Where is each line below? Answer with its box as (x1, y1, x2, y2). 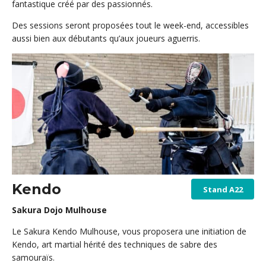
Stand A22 (202, 183, 243, 195)
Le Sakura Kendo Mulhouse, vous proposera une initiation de (12, 226, 246, 237)
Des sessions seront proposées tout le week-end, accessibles (12, 19, 249, 31)
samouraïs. (12, 252, 55, 264)
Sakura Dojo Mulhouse (12, 204, 107, 216)
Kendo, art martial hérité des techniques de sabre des (12, 239, 217, 251)
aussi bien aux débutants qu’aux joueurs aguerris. (12, 32, 200, 44)
